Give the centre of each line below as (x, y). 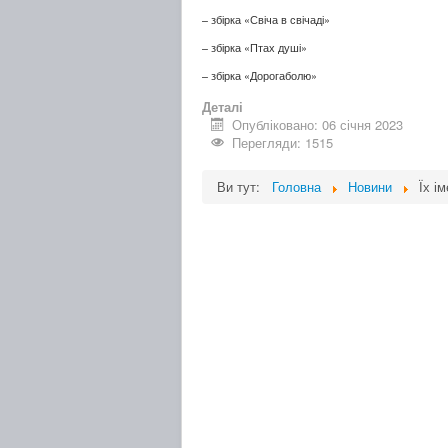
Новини (370, 186)
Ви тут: (242, 186)
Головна (296, 186)
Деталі (222, 106)
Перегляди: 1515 (283, 142)
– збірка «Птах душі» (254, 47)
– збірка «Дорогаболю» (259, 75)
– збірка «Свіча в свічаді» (266, 19)
